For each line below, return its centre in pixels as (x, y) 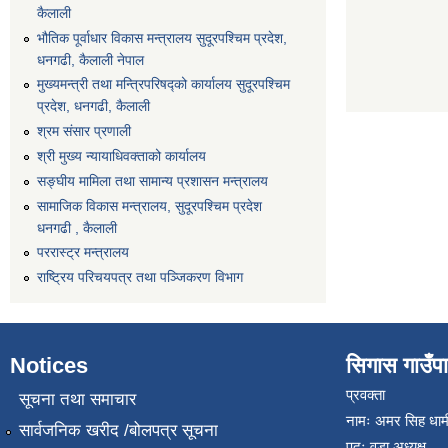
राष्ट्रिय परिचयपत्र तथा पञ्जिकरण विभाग (140, 277)
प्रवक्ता (365, 395)
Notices (49, 366)
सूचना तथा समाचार (77, 399)
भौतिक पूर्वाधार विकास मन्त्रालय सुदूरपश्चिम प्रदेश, (162, 37)
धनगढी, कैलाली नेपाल (90, 59)
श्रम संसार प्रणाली (84, 131)
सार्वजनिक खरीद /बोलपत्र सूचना (118, 430)
